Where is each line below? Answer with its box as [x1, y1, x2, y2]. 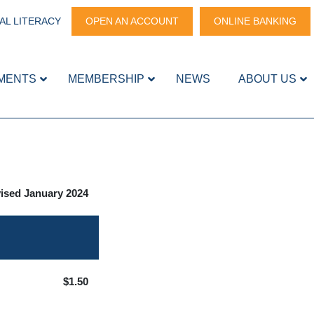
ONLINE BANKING [214, 15, 296, 27]
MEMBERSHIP [68, 72, 144, 85]
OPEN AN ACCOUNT [86, 15, 179, 27]
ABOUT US [238, 72, 296, 85]
